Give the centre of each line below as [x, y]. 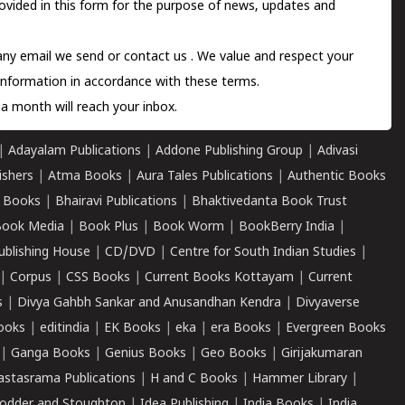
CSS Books [98, 278]
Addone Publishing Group [229, 151]
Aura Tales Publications [205, 177]
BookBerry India [287, 227]
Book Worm [188, 227]
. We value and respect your [272, 57]
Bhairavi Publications [116, 202]
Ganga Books [51, 354]
